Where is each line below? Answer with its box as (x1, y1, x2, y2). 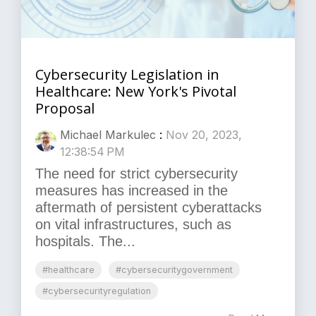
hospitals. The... (35, 233, 135, 250)
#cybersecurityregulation (42, 286, 151, 297)
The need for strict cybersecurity (35, 166, 238, 182)
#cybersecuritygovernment (116, 265, 233, 276)
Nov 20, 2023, (166, 128, 242, 142)
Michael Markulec (60, 128, 156, 142)
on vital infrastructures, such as (35, 217, 231, 233)
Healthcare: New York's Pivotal (35, 82, 236, 102)
